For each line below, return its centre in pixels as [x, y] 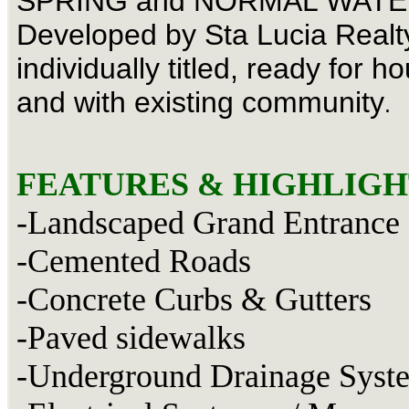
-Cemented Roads [134, 262]
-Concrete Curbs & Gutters [194, 300]
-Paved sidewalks [131, 338]
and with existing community [200, 103]
